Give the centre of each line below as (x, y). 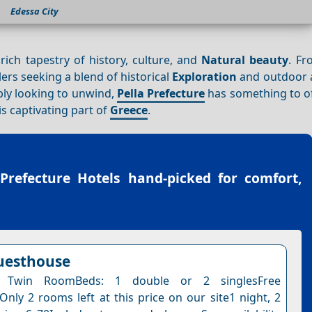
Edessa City (34, 11)
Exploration (205, 76)
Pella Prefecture (161, 93)
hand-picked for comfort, (211, 178)
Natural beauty (245, 60)
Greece (129, 110)
